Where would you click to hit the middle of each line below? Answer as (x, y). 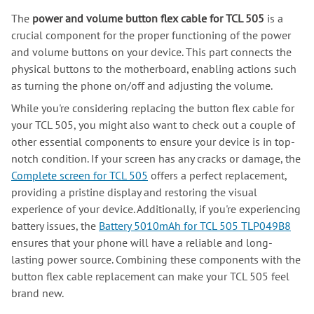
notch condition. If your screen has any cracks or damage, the (156, 159)
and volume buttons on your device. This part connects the (151, 52)
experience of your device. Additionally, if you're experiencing (156, 209)
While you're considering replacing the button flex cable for (153, 108)
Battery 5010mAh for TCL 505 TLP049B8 (195, 226)
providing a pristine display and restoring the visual (134, 192)
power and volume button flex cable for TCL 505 (148, 19)
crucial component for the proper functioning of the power (151, 35)
